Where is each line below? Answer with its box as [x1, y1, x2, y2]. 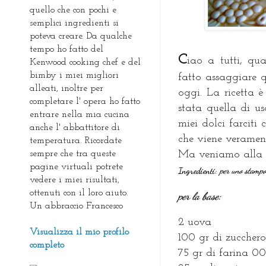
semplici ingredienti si [30, 18, 119, 28]
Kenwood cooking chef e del [30, 57, 141, 67]
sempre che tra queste [30, 148, 116, 159]
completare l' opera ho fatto [30, 96, 140, 106]
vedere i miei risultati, [30, 175, 119, 185]
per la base [178, 190, 218, 203]
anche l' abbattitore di [30, 122, 120, 132]
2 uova [178, 217, 211, 229]
